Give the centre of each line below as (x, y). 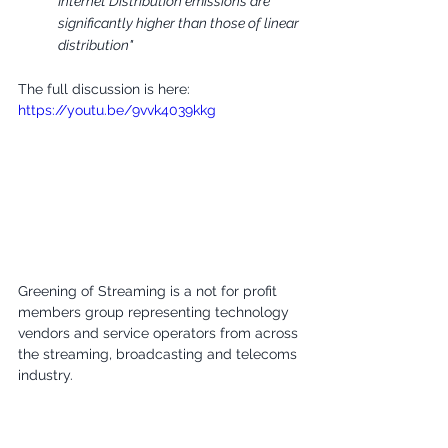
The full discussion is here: (104, 89)
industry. (45, 374)
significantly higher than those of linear (180, 23)
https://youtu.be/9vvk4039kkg (117, 110)
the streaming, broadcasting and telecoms (159, 353)
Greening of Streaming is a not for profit (149, 290)
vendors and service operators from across (160, 332)
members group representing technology (155, 311)
